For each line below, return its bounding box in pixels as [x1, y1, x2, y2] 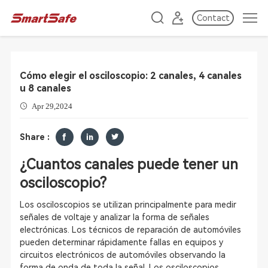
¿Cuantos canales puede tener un [19, 156, 238, 173]
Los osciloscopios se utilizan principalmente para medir [19, 200, 236, 209]
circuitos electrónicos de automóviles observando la [19, 250, 226, 260]
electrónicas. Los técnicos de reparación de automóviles [19, 225, 241, 234]
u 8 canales [19, 83, 71, 94]
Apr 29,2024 [31, 102, 72, 110]
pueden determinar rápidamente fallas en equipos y [19, 237, 223, 247]
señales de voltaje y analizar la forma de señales [19, 212, 209, 222]
